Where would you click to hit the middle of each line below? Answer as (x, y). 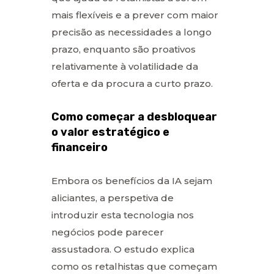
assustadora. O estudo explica (123, 249)
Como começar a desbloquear (134, 117)
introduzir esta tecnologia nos (123, 215)
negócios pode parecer (108, 232)
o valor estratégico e (110, 132)
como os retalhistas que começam (134, 266)
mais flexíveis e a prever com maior (135, 15)
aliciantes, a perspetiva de (113, 198)
